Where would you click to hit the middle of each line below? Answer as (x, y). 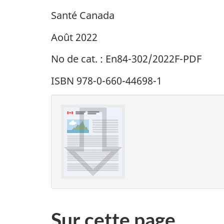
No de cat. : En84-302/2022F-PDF (126, 59)
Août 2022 (74, 37)
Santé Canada (83, 15)
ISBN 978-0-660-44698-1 (106, 80)
